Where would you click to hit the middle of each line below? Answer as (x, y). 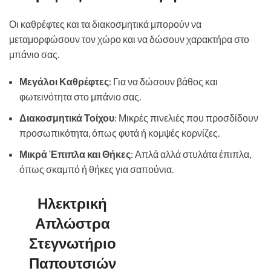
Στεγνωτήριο (72, 243)
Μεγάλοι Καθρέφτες (64, 81)
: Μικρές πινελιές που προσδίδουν (186, 118)
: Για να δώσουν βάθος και (163, 81)
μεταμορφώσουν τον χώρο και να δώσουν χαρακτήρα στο (129, 39)
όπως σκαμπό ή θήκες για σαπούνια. (96, 169)
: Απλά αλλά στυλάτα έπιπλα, (191, 154)
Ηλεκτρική (72, 204)
